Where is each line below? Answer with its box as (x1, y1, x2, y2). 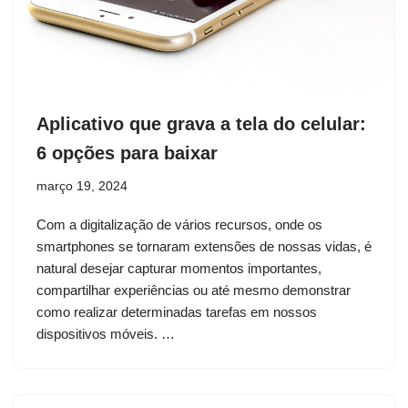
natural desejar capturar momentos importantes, (36, 260, 321, 276)
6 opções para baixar (36, 142, 218, 163)
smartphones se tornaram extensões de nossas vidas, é (36, 238, 372, 254)
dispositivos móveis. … (36, 325, 178, 342)
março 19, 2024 (36, 178, 127, 193)
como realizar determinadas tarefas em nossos (36, 303, 317, 320)
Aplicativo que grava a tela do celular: (36, 113, 366, 134)
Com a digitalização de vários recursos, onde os (36, 216, 322, 232)
